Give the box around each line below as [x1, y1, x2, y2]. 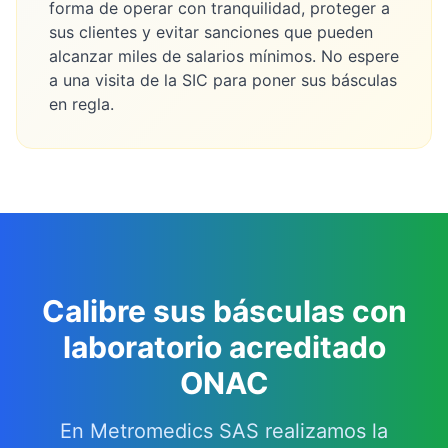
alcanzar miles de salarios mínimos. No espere [49, 46, 399, 66]
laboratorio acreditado [62, 329, 386, 365]
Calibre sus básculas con [41, 293, 407, 329]
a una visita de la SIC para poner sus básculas [49, 70, 397, 90]
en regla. [49, 94, 114, 114]
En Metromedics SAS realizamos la [60, 419, 388, 443]
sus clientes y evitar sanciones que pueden [49, 22, 373, 42]
